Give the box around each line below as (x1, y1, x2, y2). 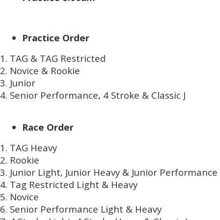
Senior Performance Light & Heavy (10, 203, 162, 215)
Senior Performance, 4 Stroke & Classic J (10, 89, 186, 101)
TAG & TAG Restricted (10, 52, 106, 64)
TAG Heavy (10, 141, 57, 154)
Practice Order (22, 31, 89, 44)
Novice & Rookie (10, 64, 80, 77)
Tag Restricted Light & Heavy (10, 178, 137, 191)
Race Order (22, 121, 74, 133)
